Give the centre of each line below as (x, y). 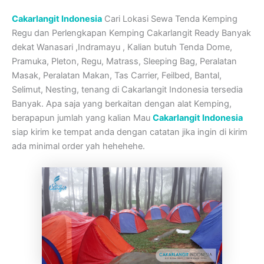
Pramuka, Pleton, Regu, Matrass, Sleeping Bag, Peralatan (124, 62)
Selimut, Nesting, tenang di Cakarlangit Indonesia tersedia (127, 90)
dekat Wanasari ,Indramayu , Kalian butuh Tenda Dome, (122, 47)
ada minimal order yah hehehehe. (78, 146)
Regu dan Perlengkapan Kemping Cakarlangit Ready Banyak (131, 33)
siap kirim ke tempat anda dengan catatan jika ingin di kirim (130, 132)
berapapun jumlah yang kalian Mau (82, 118)
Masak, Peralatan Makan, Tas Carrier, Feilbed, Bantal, (117, 76)
